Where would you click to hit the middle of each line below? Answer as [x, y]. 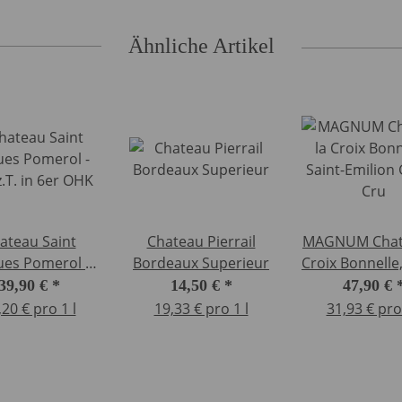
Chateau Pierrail [201, 242]
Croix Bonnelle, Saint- [321, 263]
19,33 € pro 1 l [201, 309]
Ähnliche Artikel [201, 46]
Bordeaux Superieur [201, 263]
